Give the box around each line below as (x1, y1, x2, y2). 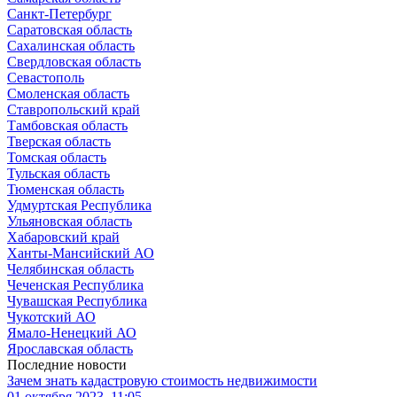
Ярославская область (7, 341, 133, 357)
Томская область (7, 150, 106, 166)
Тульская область (7, 166, 110, 182)
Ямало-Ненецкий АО (7, 325, 136, 341)
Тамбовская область (7, 118, 128, 134)
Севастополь (7, 70, 84, 86)
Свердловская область (7, 54, 141, 70)
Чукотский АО (7, 309, 96, 325)
